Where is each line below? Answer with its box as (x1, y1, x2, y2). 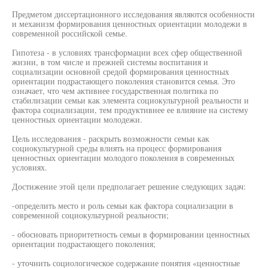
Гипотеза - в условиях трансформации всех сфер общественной (12, 47, 242, 58)
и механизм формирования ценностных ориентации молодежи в (12, 18, 247, 29)
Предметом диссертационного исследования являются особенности (12, 8, 255, 20)
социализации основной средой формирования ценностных (12, 66, 229, 77)
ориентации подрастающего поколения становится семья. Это (12, 75, 235, 87)
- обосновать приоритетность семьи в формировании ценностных (12, 229, 250, 240)
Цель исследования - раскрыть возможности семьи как (12, 133, 209, 144)
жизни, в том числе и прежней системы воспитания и (12, 56, 208, 68)
